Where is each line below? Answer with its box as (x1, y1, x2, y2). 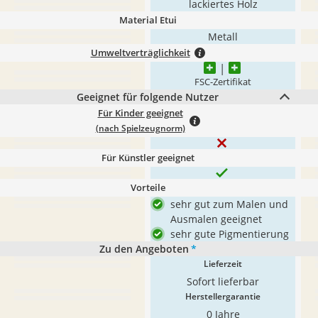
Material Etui (119, 13, 177, 26)
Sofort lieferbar (187, 275, 259, 288)
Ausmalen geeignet (170, 212, 262, 226)
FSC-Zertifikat (194, 76, 251, 88)
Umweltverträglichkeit (90, 46, 190, 59)
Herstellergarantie (185, 290, 261, 302)
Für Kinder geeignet (97, 106, 183, 119)
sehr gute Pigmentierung (170, 227, 289, 241)
